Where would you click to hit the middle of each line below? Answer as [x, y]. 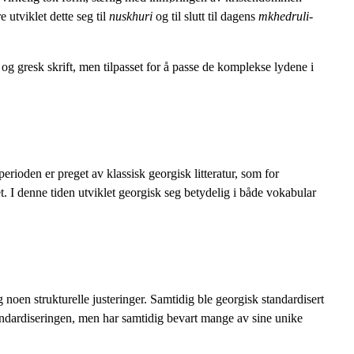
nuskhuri [131, 17]
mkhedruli [284, 17]
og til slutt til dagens [205, 17]
